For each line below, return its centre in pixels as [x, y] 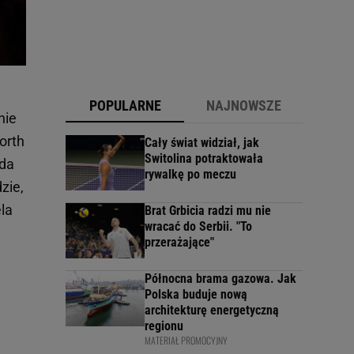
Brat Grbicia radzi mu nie [208, 211]
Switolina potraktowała [204, 159]
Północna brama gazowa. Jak [220, 279]
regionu [164, 326]
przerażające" [179, 243]
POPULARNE [125, 106]
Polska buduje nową [196, 295]
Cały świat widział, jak [202, 143]
